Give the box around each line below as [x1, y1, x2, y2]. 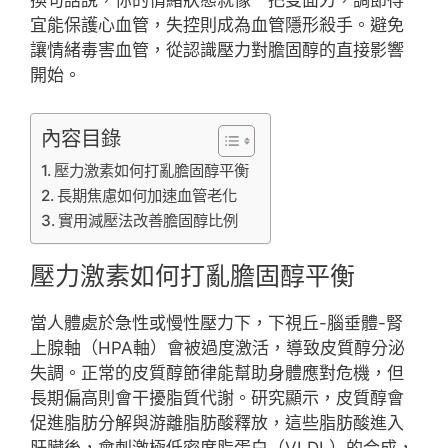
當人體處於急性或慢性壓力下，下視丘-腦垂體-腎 [30, 313, 403, 333]
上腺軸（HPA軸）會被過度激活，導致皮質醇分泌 [30, 338, 405, 358]
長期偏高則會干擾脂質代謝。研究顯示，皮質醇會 [30, 388, 404, 408]
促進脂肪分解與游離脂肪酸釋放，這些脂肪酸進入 [30, 413, 404, 433]
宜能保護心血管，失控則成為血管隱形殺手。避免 [30, 14, 404, 35]
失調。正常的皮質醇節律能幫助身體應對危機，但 [30, 363, 404, 383]
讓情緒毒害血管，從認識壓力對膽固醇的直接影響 [30, 39, 404, 60]
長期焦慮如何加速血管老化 [57, 186, 238, 205]
